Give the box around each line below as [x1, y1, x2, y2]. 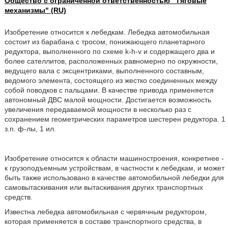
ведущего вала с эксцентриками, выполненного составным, [4, 67, 204, 75]
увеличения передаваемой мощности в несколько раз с [4, 105, 191, 113]
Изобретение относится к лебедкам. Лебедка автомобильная [4, 28, 210, 36]
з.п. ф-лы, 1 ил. [4, 125, 56, 133]
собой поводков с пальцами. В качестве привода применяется [4, 86, 214, 94]
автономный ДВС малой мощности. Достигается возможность [4, 96, 211, 104]
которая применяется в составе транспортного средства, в [4, 217, 202, 225]
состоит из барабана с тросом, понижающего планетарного [4, 38, 205, 46]
